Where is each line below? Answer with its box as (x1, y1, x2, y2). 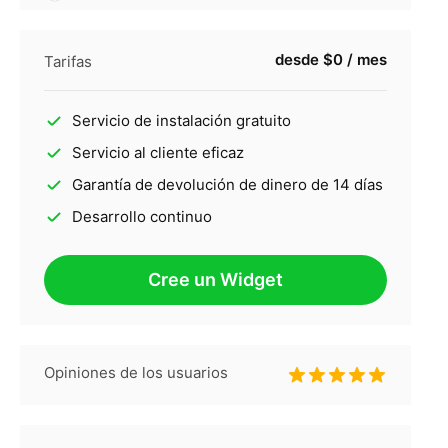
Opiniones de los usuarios (43, 363, 228, 383)
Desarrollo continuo (71, 207, 212, 227)
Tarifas (43, 52, 92, 72)
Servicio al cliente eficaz (71, 143, 244, 163)
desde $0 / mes (274, 50, 387, 70)
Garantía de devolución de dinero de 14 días (71, 175, 383, 195)
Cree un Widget (147, 269, 283, 291)
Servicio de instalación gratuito (71, 111, 291, 131)
